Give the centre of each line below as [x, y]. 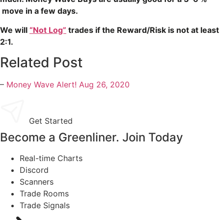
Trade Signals [45, 206]
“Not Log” [48, 30]
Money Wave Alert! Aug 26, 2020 [68, 85]
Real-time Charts [51, 158]
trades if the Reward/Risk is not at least [143, 30]
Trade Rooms [44, 194]
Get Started [51, 121]
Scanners [37, 182]
